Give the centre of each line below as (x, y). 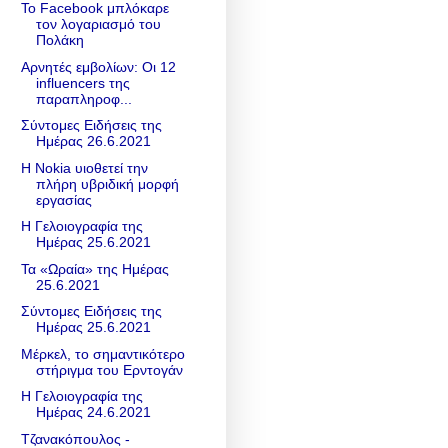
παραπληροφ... (83, 98)
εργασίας (63, 199)
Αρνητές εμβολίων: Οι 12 (98, 66)
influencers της (82, 82)
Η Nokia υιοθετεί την (84, 167)
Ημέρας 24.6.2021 (93, 412)
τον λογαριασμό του (98, 24)
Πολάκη (59, 40)
